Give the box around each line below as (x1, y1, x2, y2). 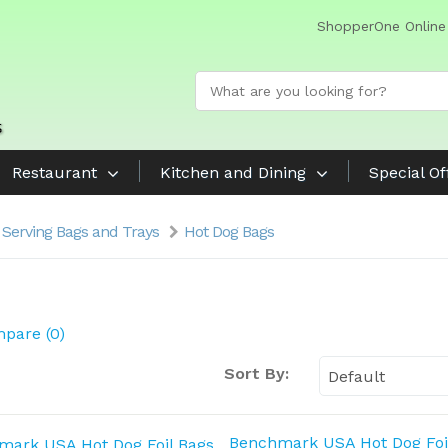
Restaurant (12, 163, 97, 182)
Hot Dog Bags (184, 222, 274, 241)
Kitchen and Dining (160, 163, 306, 182)
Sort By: (223, 364, 289, 383)
